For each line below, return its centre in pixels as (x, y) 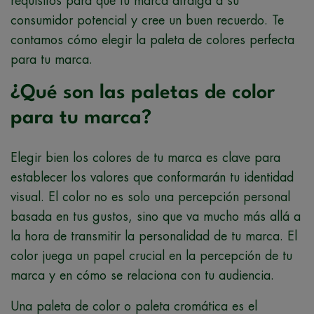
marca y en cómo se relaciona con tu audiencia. (142, 275)
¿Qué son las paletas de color (143, 93)
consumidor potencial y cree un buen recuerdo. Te (147, 20)
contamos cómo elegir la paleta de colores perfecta (152, 40)
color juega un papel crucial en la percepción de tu (151, 255)
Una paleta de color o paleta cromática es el (134, 306)
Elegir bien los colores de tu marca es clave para (145, 157)
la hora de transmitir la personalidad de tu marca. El (154, 236)
